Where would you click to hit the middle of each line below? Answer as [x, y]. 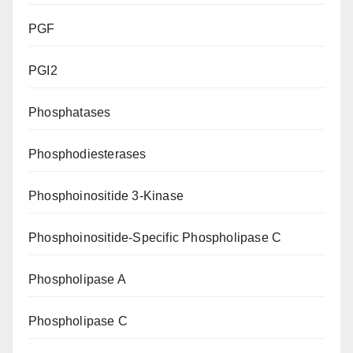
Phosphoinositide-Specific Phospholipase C [155, 238]
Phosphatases [70, 113]
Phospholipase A [77, 280]
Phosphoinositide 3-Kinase [106, 196]
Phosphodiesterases [87, 154]
